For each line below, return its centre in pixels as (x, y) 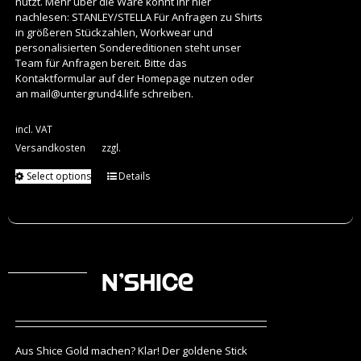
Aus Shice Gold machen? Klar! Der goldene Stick (131, 351)
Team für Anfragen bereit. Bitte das (101, 63)
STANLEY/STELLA (111, 17)
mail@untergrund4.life (85, 94)
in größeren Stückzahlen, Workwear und (114, 33)
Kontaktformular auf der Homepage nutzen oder (134, 79)
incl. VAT (33, 129)
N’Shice (147, 282)
